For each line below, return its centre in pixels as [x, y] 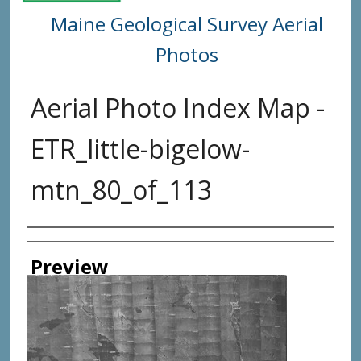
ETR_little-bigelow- [140, 149]
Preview [69, 267]
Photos [187, 55]
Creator [61, 243]
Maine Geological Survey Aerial [187, 24]
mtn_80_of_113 [121, 190]
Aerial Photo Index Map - [177, 108]
